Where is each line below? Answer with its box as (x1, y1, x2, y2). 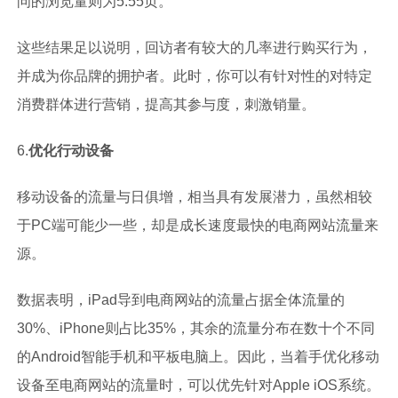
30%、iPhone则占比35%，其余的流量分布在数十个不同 (16, 321, 375, 337)
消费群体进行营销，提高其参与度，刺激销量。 (16, 97, 315, 113)
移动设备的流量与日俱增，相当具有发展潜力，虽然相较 (16, 189, 372, 205)
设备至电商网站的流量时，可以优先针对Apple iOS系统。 (16, 378, 380, 394)
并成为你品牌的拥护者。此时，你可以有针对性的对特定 (16, 68, 372, 84)
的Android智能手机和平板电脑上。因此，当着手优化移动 (16, 349, 379, 365)
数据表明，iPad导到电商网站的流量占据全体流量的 (16, 292, 345, 308)
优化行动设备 (28, 143, 114, 159)
